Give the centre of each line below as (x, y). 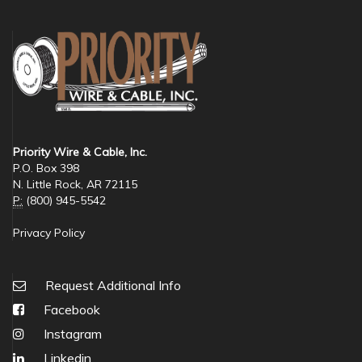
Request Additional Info (113, 286)
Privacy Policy (49, 233)
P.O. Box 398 (46, 168)
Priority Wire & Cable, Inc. (80, 152)
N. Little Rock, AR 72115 (75, 185)
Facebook (70, 310)
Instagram (71, 334)
